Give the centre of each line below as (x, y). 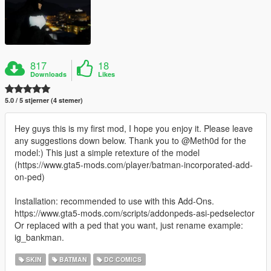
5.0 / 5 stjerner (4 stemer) (44, 100)
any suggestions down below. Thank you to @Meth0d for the (130, 140)
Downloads (49, 74)
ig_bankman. (39, 237)
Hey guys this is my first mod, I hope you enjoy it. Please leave (134, 128)
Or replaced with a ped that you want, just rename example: (129, 225)
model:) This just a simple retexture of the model (107, 152)
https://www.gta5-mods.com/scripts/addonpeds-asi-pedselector (135, 213)
